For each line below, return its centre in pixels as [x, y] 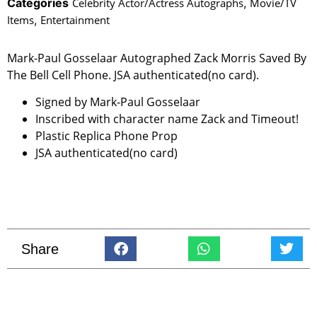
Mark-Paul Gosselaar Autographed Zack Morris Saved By [157, 58]
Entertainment [75, 19]
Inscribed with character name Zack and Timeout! [167, 119]
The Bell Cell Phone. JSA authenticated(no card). [133, 75]
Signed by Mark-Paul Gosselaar [118, 102]
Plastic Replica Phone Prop [106, 136]
